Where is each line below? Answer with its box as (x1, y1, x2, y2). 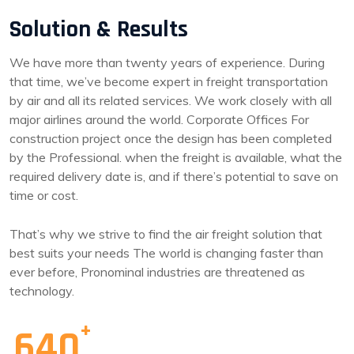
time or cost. (9, 187, 78, 204)
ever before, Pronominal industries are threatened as (9, 264, 305, 281)
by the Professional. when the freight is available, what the (9, 149, 342, 166)
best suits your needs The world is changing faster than (9, 245, 323, 262)
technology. (9, 283, 74, 299)
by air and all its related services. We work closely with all (9, 92, 332, 109)
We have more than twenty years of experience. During (9, 55, 325, 71)
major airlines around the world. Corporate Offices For (9, 111, 309, 128)
